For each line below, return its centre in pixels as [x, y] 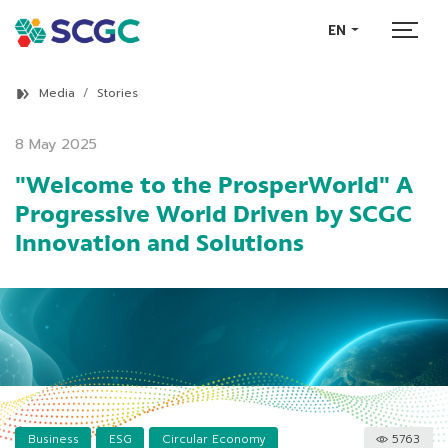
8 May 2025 [56, 144]
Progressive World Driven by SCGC [213, 215]
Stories [117, 93]
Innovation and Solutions [159, 244]
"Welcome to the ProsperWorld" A [214, 186]
